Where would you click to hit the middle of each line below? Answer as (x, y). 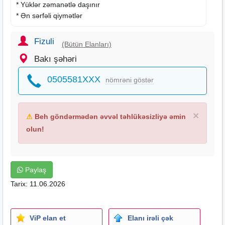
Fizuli (44, 41)
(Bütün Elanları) (87, 44)
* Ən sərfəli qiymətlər (49, 15)
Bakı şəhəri (55, 59)
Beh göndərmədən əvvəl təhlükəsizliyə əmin (109, 116)
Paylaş (35, 170)
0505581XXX (74, 79)
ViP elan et (48, 218)
